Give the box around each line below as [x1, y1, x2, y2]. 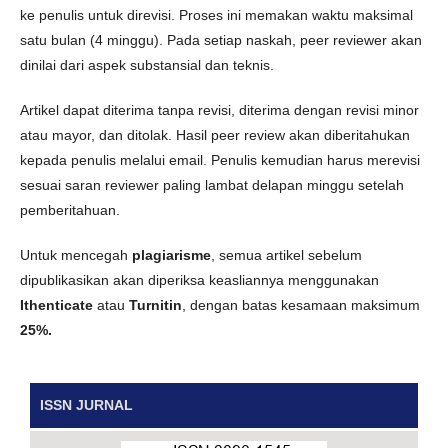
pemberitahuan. [20, 202, 120, 218]
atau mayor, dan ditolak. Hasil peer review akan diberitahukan [20, 127, 410, 143]
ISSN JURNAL [40, 397, 133, 413]
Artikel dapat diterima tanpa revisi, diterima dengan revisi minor [20, 102, 419, 118]
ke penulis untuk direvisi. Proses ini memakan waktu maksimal [20, 7, 413, 23]
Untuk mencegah [20, 247, 132, 263]
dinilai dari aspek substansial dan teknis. [20, 57, 274, 73]
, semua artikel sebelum [211, 247, 362, 263]
